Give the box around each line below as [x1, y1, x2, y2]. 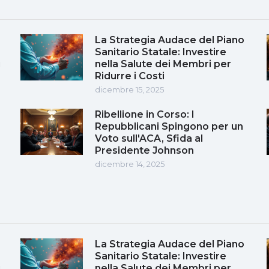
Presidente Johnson [95, 144, 194, 156]
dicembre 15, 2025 [95, 84, 164, 94]
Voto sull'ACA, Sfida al [95, 132, 203, 144]
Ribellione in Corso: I [95, 108, 195, 120]
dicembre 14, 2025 [95, 159, 165, 169]
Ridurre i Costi [95, 70, 165, 82]
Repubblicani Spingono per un [95, 120, 243, 132]
